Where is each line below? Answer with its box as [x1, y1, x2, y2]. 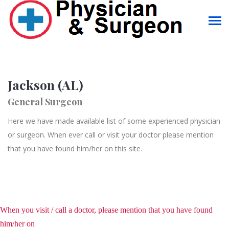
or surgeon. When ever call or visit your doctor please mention [8, 130, 214, 140]
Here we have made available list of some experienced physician [8, 116, 220, 126]
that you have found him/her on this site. [8, 144, 142, 153]
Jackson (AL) [8, 76, 83, 93]
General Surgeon [8, 96, 82, 108]
